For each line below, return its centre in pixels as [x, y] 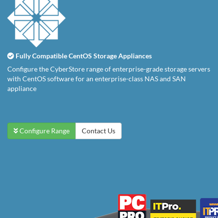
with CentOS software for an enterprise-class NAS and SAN [97, 79]
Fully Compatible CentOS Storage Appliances [83, 56]
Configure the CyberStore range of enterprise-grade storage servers [109, 69]
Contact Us [99, 131]
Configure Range [44, 131]
